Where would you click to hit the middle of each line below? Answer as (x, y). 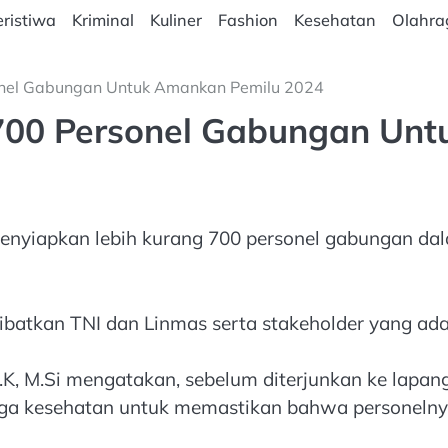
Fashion (247, 20)
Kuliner (175, 20)
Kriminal (102, 20)
